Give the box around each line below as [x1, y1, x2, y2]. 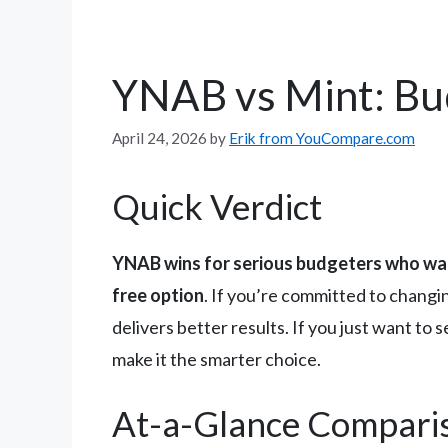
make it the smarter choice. [112, 348, 321, 371]
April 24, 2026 [112, 129, 207, 148]
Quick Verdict [112, 185, 322, 228]
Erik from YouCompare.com [229, 129, 415, 148]
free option [112, 284, 204, 307]
